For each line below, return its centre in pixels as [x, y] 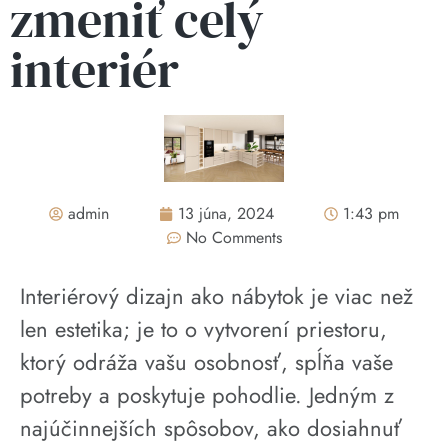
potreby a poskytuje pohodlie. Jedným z [207, 394]
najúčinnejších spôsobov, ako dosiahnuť [211, 427]
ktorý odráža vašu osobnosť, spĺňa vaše [206, 361]
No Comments [233, 237]
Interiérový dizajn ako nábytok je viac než [216, 295]
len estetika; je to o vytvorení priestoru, [203, 328]
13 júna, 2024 [226, 213]
